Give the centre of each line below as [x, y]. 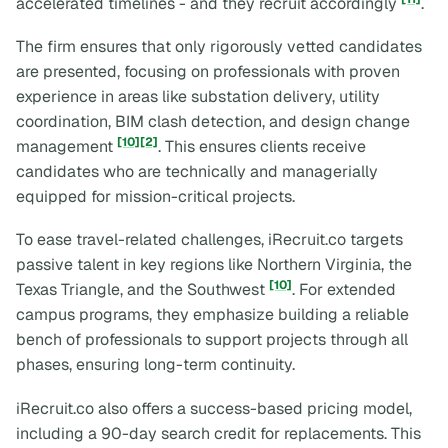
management [66, 146]
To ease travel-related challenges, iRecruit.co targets [209, 240]
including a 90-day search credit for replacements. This [218, 433]
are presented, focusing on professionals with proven [208, 71]
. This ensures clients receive [262, 146]
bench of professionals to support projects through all [212, 340]
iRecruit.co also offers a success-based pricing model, [214, 408]
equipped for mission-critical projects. [155, 196]
